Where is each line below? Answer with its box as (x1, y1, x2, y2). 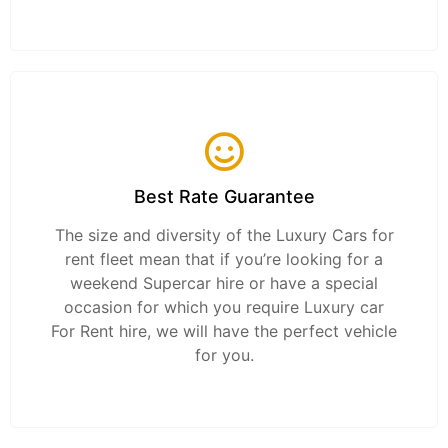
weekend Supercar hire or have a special (70, 273, 378, 294)
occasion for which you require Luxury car (64, 297, 384, 318)
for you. (194, 345, 254, 366)
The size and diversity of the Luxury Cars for (54, 225, 394, 246)
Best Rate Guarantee (133, 186, 315, 208)
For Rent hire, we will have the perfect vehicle (51, 321, 397, 342)
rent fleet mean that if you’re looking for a (65, 249, 383, 270)
